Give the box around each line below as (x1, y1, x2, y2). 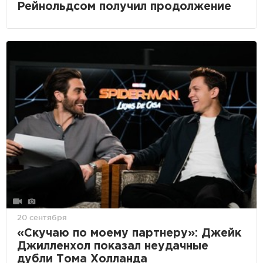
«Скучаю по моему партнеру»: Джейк (17, 228, 241, 238)
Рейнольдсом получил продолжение (17, 1, 231, 12)
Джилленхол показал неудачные (17, 241, 208, 251)
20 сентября (17, 213, 67, 221)
